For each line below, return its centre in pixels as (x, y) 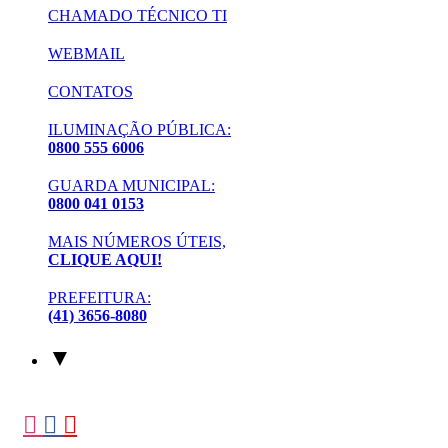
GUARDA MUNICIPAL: (131, 185)
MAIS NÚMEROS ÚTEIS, (137, 241)
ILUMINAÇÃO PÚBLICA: (139, 129)
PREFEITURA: (99, 297)
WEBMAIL (86, 53)
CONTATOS (90, 91)
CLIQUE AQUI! (105, 259)
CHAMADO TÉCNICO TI (137, 15)
